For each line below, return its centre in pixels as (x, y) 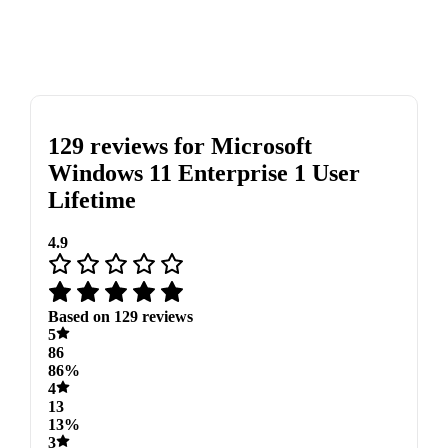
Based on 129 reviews (120, 317)
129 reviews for (129, 146)
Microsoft (261, 146)
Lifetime (91, 200)
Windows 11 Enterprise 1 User (203, 173)
